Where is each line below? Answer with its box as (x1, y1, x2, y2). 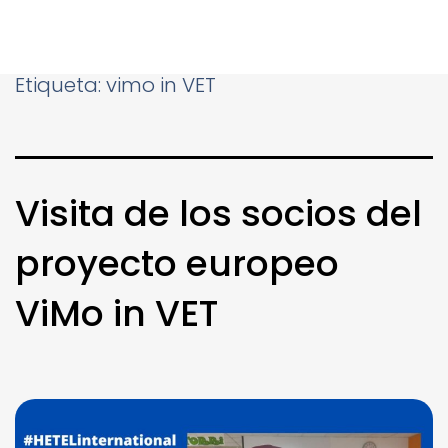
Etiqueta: (15, 71, 106, 100)
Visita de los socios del (15, 188, 422, 240)
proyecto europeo (15, 238, 339, 290)
